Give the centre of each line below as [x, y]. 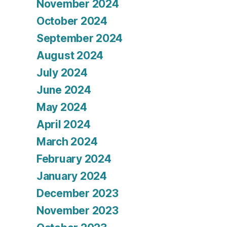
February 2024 [74, 159]
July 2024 [62, 73]
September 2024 [80, 39]
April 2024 [64, 125]
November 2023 [78, 211]
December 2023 [78, 194]
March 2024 [67, 142]
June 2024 [64, 90]
